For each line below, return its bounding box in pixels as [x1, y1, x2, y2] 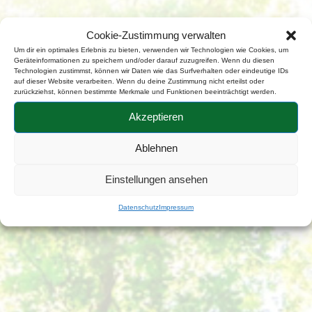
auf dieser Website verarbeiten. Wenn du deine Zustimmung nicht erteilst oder [14, 77, 264, 85]
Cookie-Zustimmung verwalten [86, 29, 226, 41]
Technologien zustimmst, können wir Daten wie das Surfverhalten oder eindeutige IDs [14, 66, 288, 75]
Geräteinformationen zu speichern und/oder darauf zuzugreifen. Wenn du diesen [14, 56, 274, 64]
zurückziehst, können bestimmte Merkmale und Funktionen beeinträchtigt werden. [14, 87, 276, 95]
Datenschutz [118, 203, 159, 211]
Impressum [159, 203, 194, 211]
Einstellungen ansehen [104, 173, 208, 185]
